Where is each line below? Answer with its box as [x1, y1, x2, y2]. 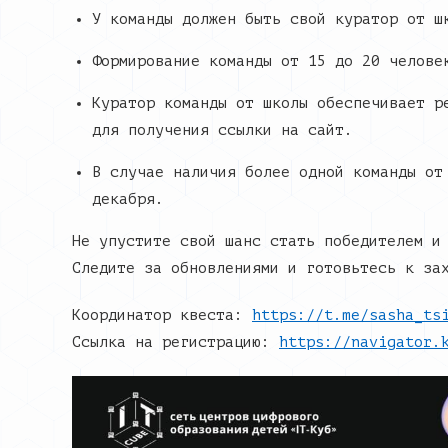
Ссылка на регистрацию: [72, 334, 279, 351]
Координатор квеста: [72, 307, 252, 324]
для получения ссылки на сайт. [92, 122, 353, 139]
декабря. [92, 191, 164, 208]
